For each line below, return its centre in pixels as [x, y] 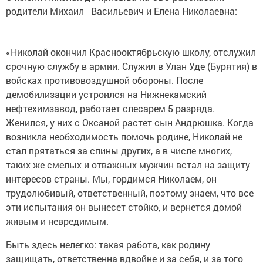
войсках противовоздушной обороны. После [104, 80]
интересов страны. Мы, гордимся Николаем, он [111, 178]
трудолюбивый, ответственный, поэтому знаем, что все [130, 193]
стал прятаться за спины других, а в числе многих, [119, 150]
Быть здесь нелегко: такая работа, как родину [108, 244]
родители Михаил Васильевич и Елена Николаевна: [122, 11]
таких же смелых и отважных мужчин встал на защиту [128, 164]
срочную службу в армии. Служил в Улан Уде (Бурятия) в [131, 66]
